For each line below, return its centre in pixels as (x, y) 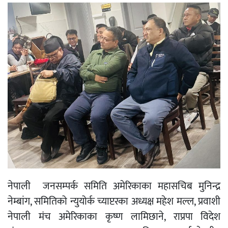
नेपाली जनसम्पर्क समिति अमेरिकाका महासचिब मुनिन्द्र (114, 187)
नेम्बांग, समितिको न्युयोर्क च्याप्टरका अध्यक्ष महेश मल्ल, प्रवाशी (114, 202)
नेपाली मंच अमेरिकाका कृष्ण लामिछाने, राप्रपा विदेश (114, 217)
